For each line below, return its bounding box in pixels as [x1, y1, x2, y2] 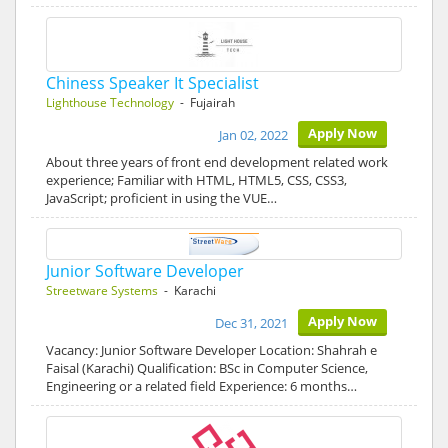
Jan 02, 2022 [219, 126, 288, 144]
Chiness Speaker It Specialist [46, 72, 259, 94]
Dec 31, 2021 [215, 314, 288, 332]
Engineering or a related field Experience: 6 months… [46, 377, 357, 395]
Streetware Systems [46, 282, 158, 299]
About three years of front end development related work [46, 153, 388, 171]
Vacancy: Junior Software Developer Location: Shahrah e [46, 341, 377, 359]
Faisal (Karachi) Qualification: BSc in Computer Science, [46, 359, 368, 377]
